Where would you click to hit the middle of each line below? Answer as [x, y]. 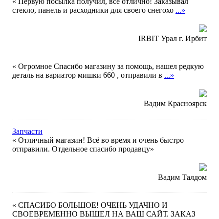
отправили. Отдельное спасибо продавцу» [83, 149]
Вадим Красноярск [175, 103]
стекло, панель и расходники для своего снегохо [94, 10]
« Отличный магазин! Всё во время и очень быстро [98, 140]
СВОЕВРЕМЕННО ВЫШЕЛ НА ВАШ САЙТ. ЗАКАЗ [104, 214]
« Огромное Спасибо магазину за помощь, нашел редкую [108, 66]
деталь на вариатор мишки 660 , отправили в [88, 75]
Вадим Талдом [182, 177]
